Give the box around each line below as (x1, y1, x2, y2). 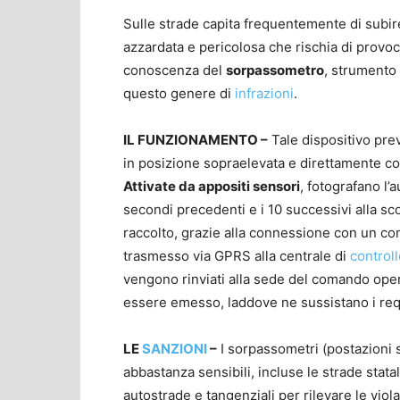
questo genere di (123, 84, 235, 102)
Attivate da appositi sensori (123, 177, 300, 195)
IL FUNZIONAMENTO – (123, 130, 268, 148)
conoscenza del (123, 61, 226, 79)
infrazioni (235, 84, 294, 102)
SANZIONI (142, 339, 210, 357)
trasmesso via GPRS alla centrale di (123, 246, 350, 264)
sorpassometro (226, 61, 324, 79)
